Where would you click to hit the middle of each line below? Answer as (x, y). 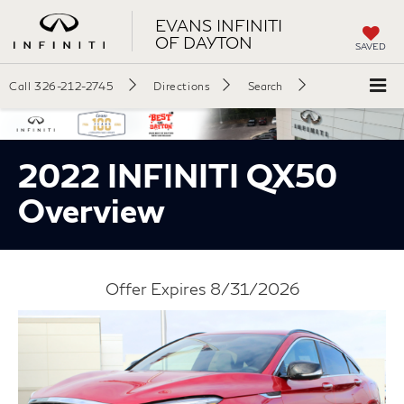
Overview (92, 210)
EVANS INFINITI (218, 25)
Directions (182, 86)
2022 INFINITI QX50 (178, 174)
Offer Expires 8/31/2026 (202, 288)
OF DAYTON (203, 42)
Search (266, 86)
